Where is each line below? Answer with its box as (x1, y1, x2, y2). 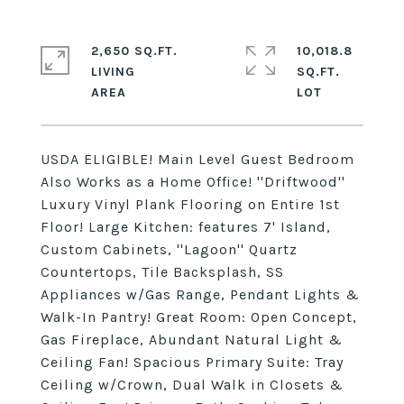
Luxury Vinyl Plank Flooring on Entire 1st (41, 196, 340, 213)
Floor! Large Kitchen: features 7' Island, (41, 218, 331, 235)
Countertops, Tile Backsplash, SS (41, 263, 284, 280)
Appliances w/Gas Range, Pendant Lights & (41, 286, 360, 303)
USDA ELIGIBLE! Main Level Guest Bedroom (41, 151, 354, 168)
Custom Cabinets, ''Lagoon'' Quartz (41, 241, 298, 258)
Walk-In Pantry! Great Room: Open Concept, (41, 308, 357, 326)
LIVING (91, 64, 135, 79)
